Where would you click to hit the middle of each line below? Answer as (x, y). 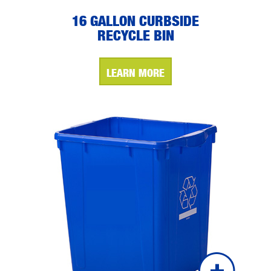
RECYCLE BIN (135, 35)
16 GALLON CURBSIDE (135, 21)
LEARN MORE (135, 73)
